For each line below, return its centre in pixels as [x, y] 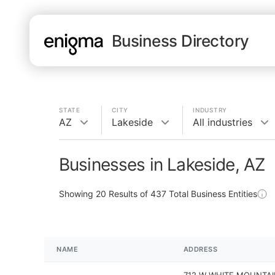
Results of [128, 194]
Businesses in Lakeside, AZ [162, 165]
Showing [77, 194]
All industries [223, 122]
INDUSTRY [210, 110]
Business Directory [180, 41]
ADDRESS [200, 249]
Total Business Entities [212, 194]
